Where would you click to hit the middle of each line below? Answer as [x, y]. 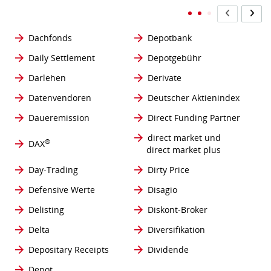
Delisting [46, 210]
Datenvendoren [60, 98]
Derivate [165, 78]
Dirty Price [168, 170]
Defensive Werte [62, 190]
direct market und [184, 138]
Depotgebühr [175, 58]
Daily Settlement [62, 58]
